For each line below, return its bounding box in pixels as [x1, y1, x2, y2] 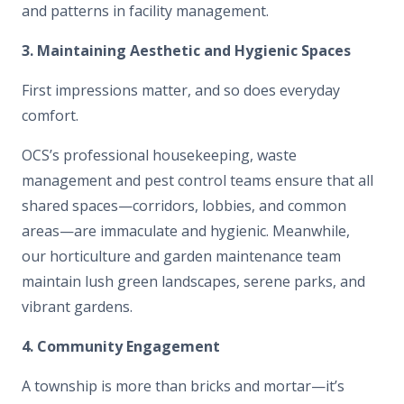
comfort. [22, 105, 78, 125]
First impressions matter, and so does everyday [22, 79, 340, 100]
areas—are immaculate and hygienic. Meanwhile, [22, 220, 350, 241]
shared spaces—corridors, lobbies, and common [22, 195, 346, 216]
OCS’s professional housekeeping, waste [22, 144, 297, 165]
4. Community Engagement [22, 335, 220, 356]
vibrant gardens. [22, 296, 133, 317]
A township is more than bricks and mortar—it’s [22, 375, 344, 396]
